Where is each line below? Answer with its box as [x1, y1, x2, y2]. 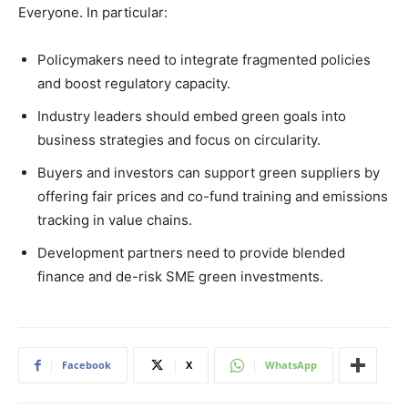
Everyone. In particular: [18, 4, 168, 22]
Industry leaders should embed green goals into [37, 107, 346, 126]
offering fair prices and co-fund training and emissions [37, 188, 388, 206]
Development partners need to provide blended [37, 244, 345, 262]
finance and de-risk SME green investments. [37, 268, 323, 286]
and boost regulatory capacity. [37, 75, 230, 93]
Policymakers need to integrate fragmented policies [37, 51, 371, 69]
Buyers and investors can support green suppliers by [37, 164, 380, 182]
